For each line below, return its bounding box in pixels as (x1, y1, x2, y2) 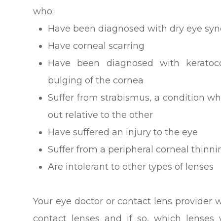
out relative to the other (48, 109, 153, 120)
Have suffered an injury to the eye (48, 126, 198, 138)
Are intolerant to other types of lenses (48, 161, 214, 172)
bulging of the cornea (48, 74, 144, 86)
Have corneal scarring (48, 40, 145, 51)
